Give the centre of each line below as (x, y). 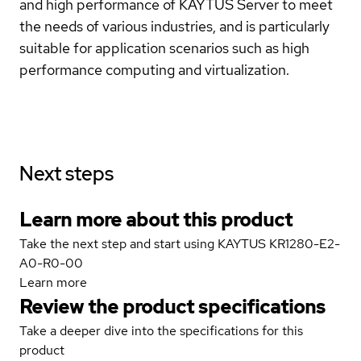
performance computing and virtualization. (154, 69)
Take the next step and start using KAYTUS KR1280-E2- (180, 243)
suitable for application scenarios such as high (164, 48)
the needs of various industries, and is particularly (174, 26)
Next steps (66, 173)
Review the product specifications (172, 306)
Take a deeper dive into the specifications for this (161, 330)
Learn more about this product (156, 219)
